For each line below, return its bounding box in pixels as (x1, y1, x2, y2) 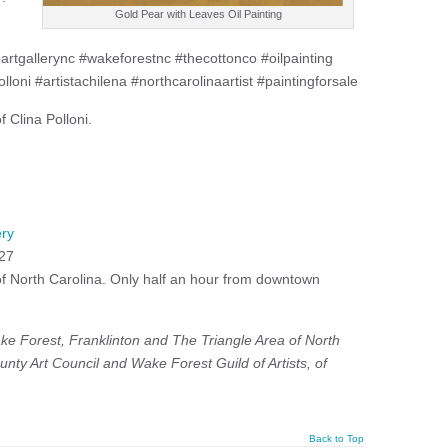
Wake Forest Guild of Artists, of (131, 355, 327, 371)
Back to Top (309, 433, 364, 444)
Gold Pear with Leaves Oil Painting (114, 8, 282, 20)
